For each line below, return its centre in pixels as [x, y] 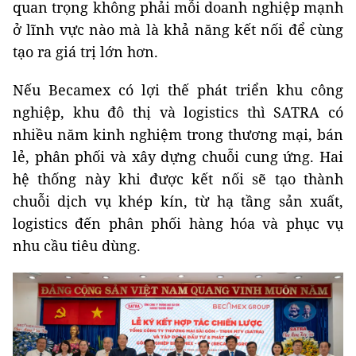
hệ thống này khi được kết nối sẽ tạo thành [178, 178]
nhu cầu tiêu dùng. [77, 245]
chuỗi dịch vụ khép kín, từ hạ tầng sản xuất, [178, 201]
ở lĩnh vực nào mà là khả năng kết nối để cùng [178, 29]
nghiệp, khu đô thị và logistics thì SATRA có [178, 112]
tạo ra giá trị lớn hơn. [85, 51]
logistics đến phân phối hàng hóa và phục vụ [178, 223]
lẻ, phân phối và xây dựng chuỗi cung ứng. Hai [178, 156]
